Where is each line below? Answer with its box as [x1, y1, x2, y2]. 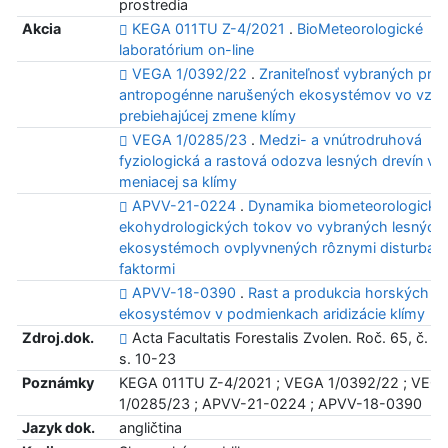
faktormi [118, 260, 175, 278]
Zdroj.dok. [21, 329, 94, 347]
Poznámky [21, 374, 94, 392]
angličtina [118, 419, 182, 437]
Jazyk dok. [21, 419, 95, 437]
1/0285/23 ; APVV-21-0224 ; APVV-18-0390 [118, 395, 422, 413]
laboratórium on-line [118, 41, 254, 59]
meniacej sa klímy [118, 173, 237, 191]
